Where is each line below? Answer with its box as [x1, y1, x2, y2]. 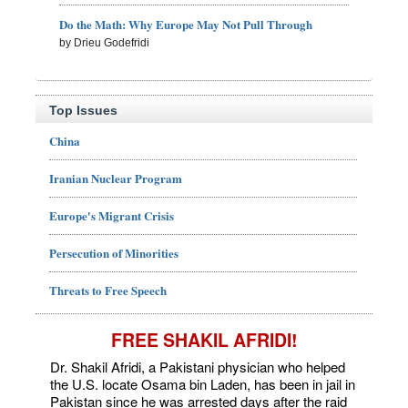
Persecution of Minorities [49, 244, 178, 262]
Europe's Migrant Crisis [49, 207, 174, 225]
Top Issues [49, 103, 117, 118]
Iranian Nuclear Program [49, 169, 182, 188]
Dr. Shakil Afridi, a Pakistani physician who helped [50, 357, 345, 377]
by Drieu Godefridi [59, 36, 150, 50]
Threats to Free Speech [49, 281, 167, 300]
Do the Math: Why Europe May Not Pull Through [59, 15, 313, 34]
